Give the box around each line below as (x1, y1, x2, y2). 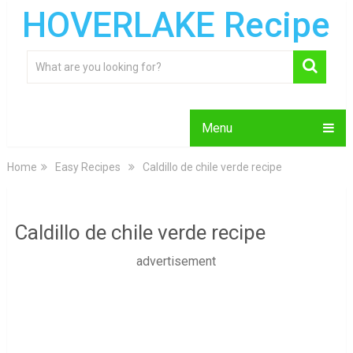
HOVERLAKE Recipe (22, 5, 331, 46)
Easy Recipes (54, 161, 121, 173)
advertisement (136, 254, 217, 269)
